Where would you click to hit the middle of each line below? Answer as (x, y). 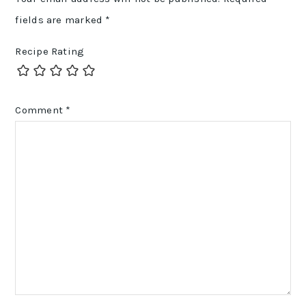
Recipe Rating (50, 52)
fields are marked (60, 20)
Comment (41, 110)
